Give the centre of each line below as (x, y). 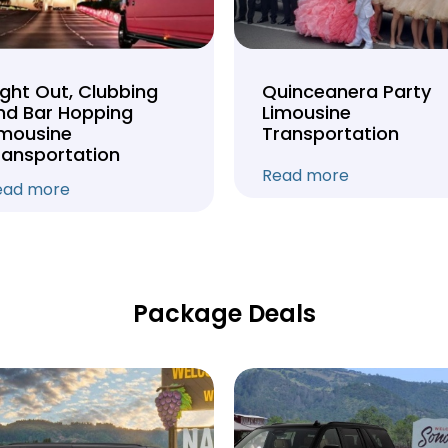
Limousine (306, 112)
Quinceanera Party (346, 91)
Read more (305, 175)
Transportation (330, 133)
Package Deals (224, 313)
